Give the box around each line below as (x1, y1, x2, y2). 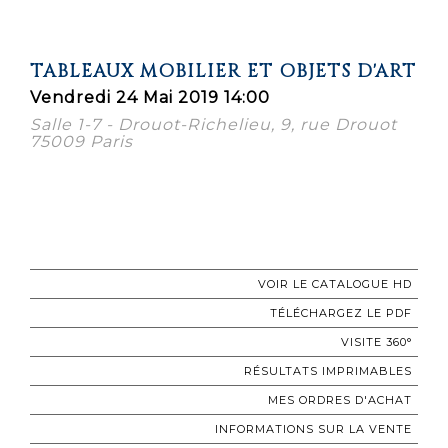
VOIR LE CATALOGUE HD (258, 276, 412, 291)
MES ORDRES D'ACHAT (268, 392, 412, 407)
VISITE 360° (341, 334, 412, 349)
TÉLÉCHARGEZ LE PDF (270, 305, 412, 320)
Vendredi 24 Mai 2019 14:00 (30, 87, 270, 107)
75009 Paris (30, 131, 133, 151)
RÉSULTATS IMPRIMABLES (244, 363, 412, 378)
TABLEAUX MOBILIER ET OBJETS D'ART (30, 58, 416, 84)
